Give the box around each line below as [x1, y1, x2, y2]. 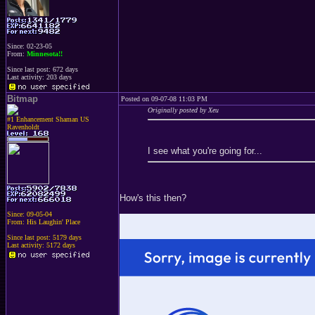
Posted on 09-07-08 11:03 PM [121, 95, 207, 103]
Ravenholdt [7, 123, 39, 131]
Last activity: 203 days [7, 73, 72, 81]
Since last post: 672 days [7, 65, 78, 73]
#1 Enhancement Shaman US [7, 115, 89, 123]
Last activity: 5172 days [7, 241, 75, 249]
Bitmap [7, 94, 38, 104]
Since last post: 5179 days [7, 233, 82, 241]
